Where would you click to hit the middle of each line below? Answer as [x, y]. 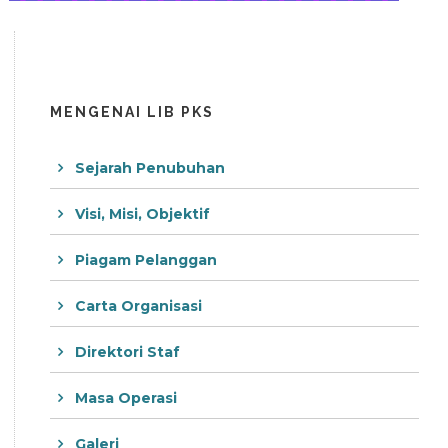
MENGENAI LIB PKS [132, 111]
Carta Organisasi [138, 305]
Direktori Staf [127, 351]
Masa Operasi [126, 397]
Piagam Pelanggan [146, 259]
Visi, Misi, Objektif [142, 213]
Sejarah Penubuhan [150, 167]
